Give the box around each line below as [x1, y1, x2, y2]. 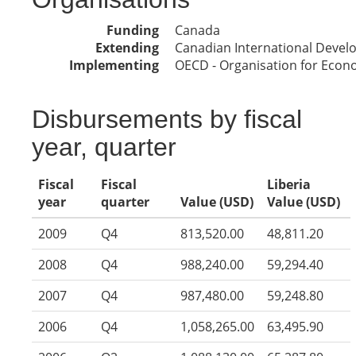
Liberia [267, 176, 311, 193]
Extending [95, 39, 159, 56]
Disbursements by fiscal [32, 105, 302, 133]
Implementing [69, 56, 159, 74]
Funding [106, 21, 159, 39]
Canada [175, 21, 220, 39]
